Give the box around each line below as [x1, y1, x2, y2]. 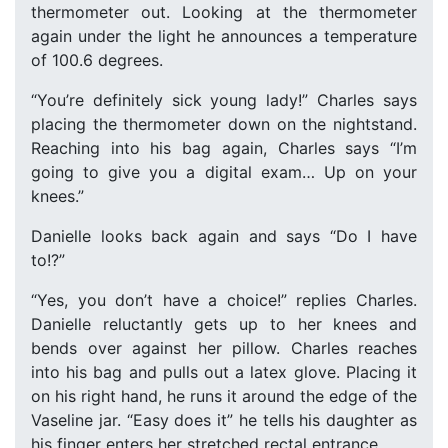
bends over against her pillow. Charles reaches [31, 338, 417, 358]
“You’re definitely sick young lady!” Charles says [31, 90, 417, 110]
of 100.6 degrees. [31, 50, 163, 70]
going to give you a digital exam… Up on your [31, 162, 417, 182]
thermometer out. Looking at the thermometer [31, 2, 417, 22]
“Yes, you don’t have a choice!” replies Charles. [31, 290, 417, 310]
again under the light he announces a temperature [31, 26, 417, 46]
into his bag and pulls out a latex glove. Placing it [31, 362, 417, 382]
